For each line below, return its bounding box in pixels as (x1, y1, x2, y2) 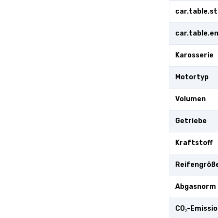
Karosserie (175, 51, 214, 59)
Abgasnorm (175, 182, 216, 191)
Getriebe (175, 117, 207, 125)
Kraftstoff (175, 139, 213, 147)
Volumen (175, 95, 206, 103)
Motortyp (175, 73, 209, 81)
